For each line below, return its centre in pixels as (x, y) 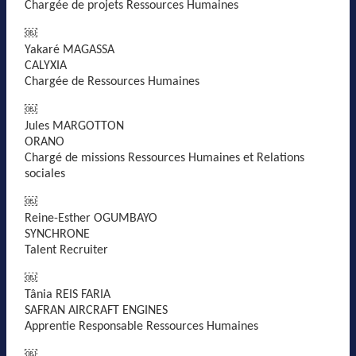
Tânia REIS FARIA (68, 295)
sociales (45, 174)
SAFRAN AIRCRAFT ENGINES (96, 311)
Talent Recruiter (66, 250)
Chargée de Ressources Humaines (112, 82)
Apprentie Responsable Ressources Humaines (141, 327)
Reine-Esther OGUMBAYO (91, 219)
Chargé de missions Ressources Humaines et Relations (164, 158)
